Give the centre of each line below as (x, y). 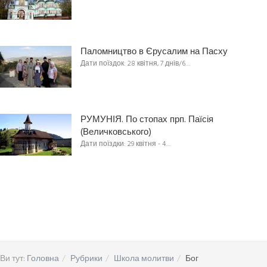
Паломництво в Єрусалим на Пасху (154, 52)
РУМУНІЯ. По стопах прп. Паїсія (147, 119)
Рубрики (86, 259)
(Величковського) (116, 132)
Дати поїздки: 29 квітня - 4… (125, 144)
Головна (43, 259)
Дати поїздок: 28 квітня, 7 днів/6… (135, 63)
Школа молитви (144, 259)
